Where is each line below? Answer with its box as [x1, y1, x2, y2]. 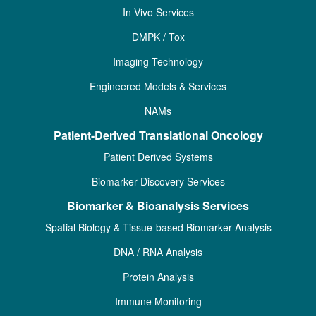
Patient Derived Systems [103, 150, 213, 164]
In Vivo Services [122, 5, 194, 19]
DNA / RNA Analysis [114, 245, 202, 259]
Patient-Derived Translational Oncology [53, 127, 263, 143]
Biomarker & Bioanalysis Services [67, 197, 249, 214]
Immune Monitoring [114, 294, 202, 308]
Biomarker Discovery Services [91, 174, 225, 188]
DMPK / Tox [131, 30, 185, 44]
